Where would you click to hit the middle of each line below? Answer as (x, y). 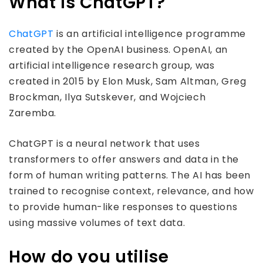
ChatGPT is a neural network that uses (104, 144)
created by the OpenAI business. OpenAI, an (118, 50)
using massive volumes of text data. (97, 223)
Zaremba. (33, 113)
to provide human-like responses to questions (123, 207)
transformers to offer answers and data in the (124, 159)
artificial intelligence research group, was (112, 65)
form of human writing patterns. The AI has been (130, 175)
